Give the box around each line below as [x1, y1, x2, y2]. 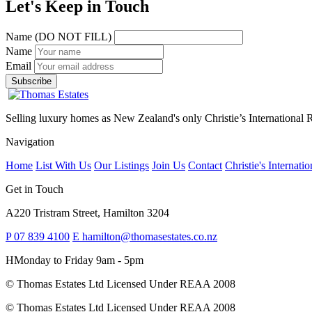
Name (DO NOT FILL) [6, 30, 111, 42]
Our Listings [94, 159, 149, 171]
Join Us [152, 159, 185, 171]
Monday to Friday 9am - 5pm [14, 253, 143, 266]
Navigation [6, 135, 54, 148]
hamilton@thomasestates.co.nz [79, 230, 217, 242]
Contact [188, 159, 222, 171]
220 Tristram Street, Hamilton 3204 [14, 206, 169, 219]
